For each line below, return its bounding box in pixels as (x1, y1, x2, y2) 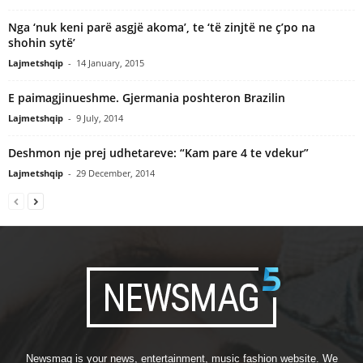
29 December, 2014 (76, 166, 155, 179)
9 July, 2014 (76, 111, 123, 124)
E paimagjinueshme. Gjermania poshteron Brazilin (8, 89, 285, 105)
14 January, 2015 (76, 56, 144, 69)
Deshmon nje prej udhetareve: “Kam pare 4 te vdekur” (8, 144, 309, 160)
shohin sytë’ (8, 34, 75, 50)
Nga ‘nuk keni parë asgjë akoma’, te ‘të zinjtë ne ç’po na (8, 19, 315, 35)
